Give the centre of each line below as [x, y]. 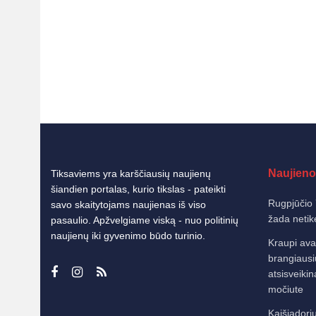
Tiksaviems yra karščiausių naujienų [131, 174]
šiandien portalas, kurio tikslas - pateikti [138, 189]
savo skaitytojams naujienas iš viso [128, 205]
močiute [285, 289]
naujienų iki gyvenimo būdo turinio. [128, 236]
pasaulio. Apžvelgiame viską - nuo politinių [145, 220]
